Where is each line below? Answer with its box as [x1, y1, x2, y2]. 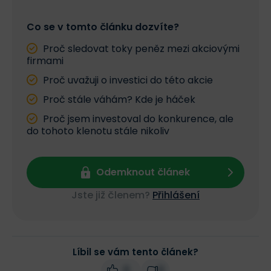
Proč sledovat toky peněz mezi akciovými [41, 41, 240, 56]
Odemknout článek [96, 165, 190, 179]
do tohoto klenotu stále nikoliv [27, 123, 169, 138]
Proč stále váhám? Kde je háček [41, 92, 195, 106]
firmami [27, 53, 64, 68]
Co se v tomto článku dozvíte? [27, 19, 179, 34]
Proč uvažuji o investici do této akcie [41, 73, 213, 87]
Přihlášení [152, 188, 200, 202]
